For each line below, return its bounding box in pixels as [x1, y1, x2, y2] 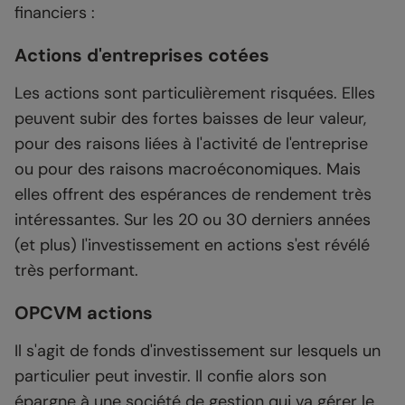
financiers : [14, 2, 95, 24]
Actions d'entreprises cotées [14, 43, 269, 68]
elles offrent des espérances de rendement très [14, 184, 372, 206]
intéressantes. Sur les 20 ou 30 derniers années [14, 209, 371, 231]
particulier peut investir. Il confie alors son [14, 365, 326, 388]
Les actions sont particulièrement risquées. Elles [14, 82, 375, 105]
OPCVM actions [14, 301, 153, 325]
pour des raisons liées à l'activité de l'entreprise [14, 133, 368, 155]
